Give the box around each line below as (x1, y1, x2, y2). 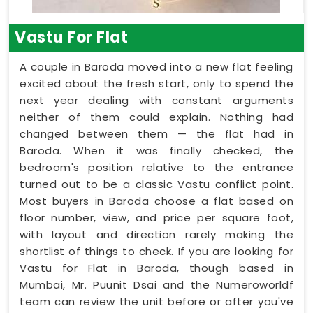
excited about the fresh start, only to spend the (20, 76, 293, 91)
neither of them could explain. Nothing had (20, 110, 293, 124)
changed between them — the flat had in (20, 126, 293, 141)
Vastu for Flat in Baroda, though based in (20, 261, 293, 275)
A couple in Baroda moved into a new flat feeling (20, 59, 293, 74)
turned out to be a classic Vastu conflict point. (20, 177, 293, 191)
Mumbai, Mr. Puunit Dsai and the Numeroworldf (20, 277, 293, 292)
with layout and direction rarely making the (20, 227, 293, 242)
